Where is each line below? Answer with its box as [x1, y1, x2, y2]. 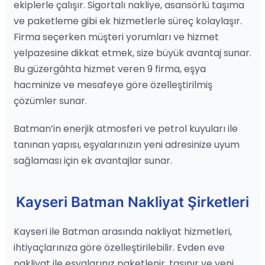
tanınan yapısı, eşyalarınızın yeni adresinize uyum [14, 137, 240, 151]
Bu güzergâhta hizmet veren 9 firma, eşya [14, 62, 206, 76]
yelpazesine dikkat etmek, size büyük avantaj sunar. [14, 46, 251, 60]
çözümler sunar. [14, 93, 87, 108]
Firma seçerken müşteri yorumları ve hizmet [14, 30, 219, 44]
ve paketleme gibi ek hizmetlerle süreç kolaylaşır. [14, 14, 242, 28]
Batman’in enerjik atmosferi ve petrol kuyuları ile [14, 121, 238, 135]
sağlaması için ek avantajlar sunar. [14, 153, 172, 167]
